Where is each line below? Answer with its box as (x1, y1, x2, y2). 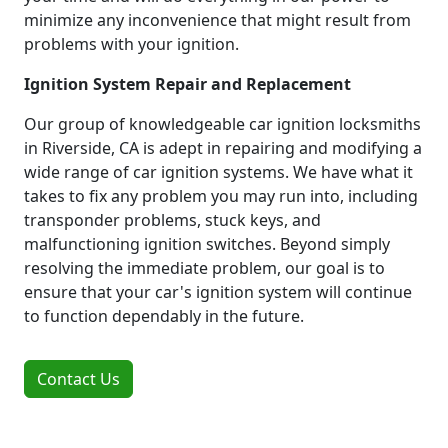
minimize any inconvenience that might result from (24, 8, 411, 31)
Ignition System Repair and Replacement (24, 72, 351, 95)
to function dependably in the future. (24, 304, 304, 327)
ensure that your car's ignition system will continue (24, 280, 412, 303)
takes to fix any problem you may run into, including (24, 184, 418, 207)
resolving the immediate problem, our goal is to (24, 256, 385, 279)
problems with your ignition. (24, 32, 239, 55)
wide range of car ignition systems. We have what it (24, 160, 413, 183)
